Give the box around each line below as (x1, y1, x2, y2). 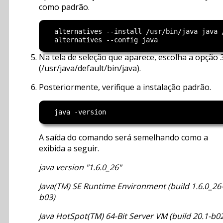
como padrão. (39, 1, 90, 13)
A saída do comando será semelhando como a (39, 131, 208, 143)
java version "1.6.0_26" (39, 161, 121, 173)
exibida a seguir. (39, 142, 99, 154)
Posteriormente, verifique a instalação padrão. (39, 81, 211, 93)
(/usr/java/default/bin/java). (39, 62, 141, 74)
